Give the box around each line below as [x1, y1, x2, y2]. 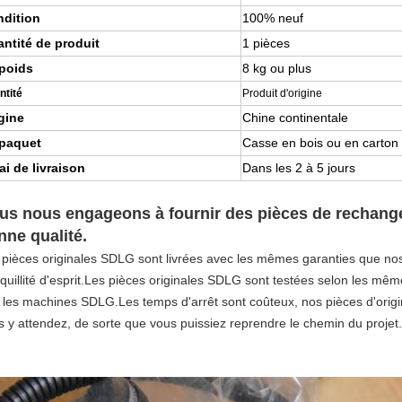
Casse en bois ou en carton [242, 135, 398, 150]
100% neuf [242, 11, 303, 25]
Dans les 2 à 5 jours [242, 161, 355, 175]
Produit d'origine [242, 87, 322, 100]
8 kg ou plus [242, 61, 311, 75]
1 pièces [242, 36, 290, 50]
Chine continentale [242, 110, 348, 125]
